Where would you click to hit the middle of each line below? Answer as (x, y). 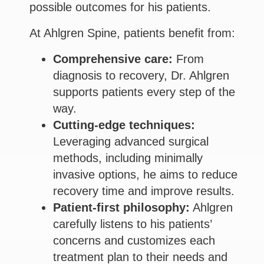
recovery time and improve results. (144, 191)
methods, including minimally (128, 158)
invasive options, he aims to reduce (145, 175)
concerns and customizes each (134, 241)
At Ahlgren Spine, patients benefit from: (132, 33)
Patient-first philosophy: (121, 208)
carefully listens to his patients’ (132, 224)
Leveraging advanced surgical (131, 142)
